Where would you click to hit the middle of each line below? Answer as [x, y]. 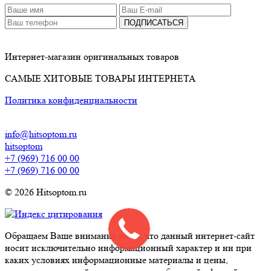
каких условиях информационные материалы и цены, [116, 260]
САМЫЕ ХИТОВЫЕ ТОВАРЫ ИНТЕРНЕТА [100, 79]
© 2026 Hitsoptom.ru [46, 192]
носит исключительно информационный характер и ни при [128, 248]
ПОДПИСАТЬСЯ [154, 23]
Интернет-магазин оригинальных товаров [92, 57]
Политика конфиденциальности [71, 100]
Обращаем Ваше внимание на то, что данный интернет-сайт [130, 236]
